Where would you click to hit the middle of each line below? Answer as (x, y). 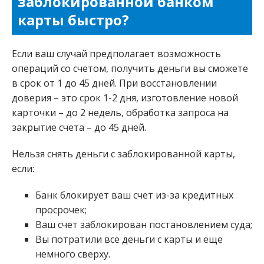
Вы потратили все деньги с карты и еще (129, 240)
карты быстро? (73, 20)
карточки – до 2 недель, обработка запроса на (120, 113)
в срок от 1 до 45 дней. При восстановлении (114, 83)
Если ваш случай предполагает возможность (116, 54)
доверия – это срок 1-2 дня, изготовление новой (125, 98)
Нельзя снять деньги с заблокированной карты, (123, 154)
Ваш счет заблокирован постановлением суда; (144, 225)
